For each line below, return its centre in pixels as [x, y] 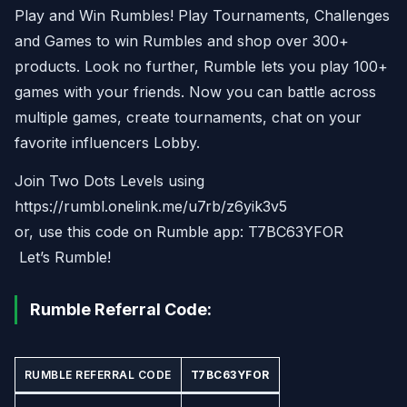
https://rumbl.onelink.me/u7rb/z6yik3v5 [151, 206]
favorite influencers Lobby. [107, 143]
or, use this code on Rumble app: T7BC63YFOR [179, 232]
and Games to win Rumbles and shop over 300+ [182, 41]
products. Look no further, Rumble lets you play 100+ [201, 66]
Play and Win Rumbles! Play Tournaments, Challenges [202, 15]
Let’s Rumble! [63, 257]
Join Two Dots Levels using [109, 181]
